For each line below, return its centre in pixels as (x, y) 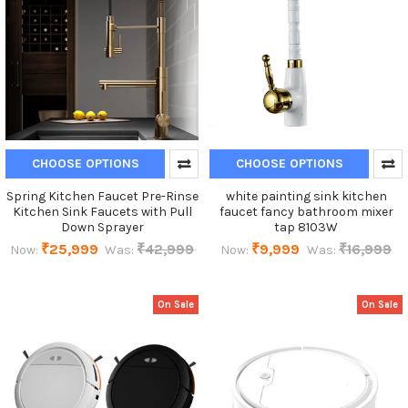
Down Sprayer (102, 228)
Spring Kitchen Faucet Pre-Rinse (102, 197)
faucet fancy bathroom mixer (306, 212)
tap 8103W (306, 228)
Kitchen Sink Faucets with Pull (102, 212)
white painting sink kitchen (306, 197)
